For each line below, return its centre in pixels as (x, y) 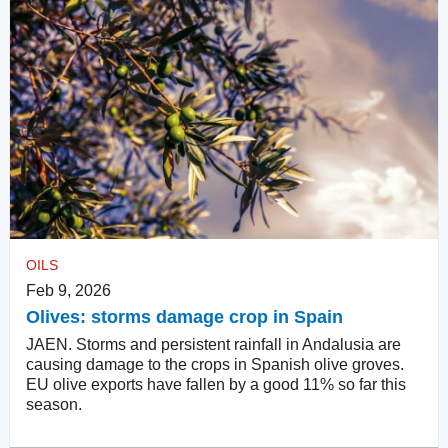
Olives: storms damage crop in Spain (184, 316)
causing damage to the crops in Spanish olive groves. (215, 364)
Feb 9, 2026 (68, 290)
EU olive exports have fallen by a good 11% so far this (216, 384)
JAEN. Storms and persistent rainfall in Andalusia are (213, 344)
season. (54, 404)
